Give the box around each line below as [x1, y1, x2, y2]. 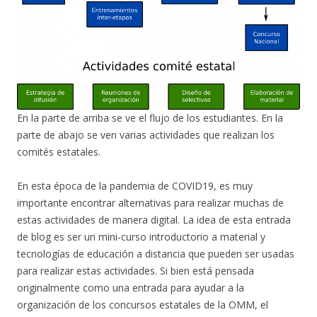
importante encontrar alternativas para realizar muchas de [17, 196, 284, 210]
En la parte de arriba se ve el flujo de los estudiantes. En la [17, 111, 283, 125]
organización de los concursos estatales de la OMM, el [17, 298, 268, 312]
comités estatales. [17, 145, 100, 159]
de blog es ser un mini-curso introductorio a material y [17, 230, 265, 244]
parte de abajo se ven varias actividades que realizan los [17, 128, 275, 142]
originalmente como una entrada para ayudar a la [17, 281, 244, 295]
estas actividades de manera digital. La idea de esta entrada [17, 213, 291, 227]
